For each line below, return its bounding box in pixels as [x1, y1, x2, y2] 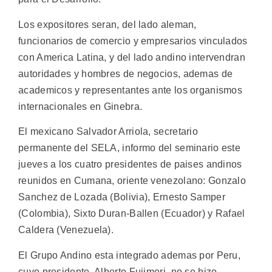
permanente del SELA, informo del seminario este [18, 143, 241, 154]
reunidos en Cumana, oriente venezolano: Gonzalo [18, 175, 246, 186]
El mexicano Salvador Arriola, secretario [18, 126, 198, 137]
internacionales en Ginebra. [18, 101, 143, 112]
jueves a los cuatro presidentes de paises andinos [18, 159, 242, 170]
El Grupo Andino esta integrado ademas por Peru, [18, 250, 241, 260]
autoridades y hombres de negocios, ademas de [18, 68, 233, 79]
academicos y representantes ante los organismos [18, 84, 243, 95]
